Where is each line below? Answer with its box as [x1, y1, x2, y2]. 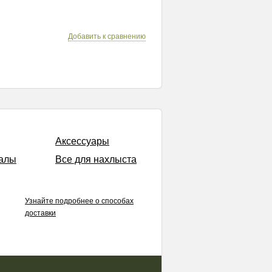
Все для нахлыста [55, 154, 137, 165]
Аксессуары [55, 136, 109, 146]
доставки [25, 209, 56, 217]
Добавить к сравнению [68, 32, 146, 41]
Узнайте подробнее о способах [25, 197, 134, 205]
